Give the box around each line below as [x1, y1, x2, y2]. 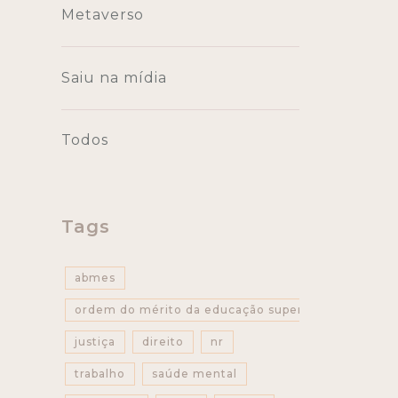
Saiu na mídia [60, 69, 167, 87]
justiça [74, 335, 115, 349]
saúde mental [151, 367, 237, 381]
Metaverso [60, 6, 144, 24]
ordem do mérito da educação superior [74, 303, 320, 317]
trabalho [74, 367, 125, 381]
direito [141, 335, 184, 349]
